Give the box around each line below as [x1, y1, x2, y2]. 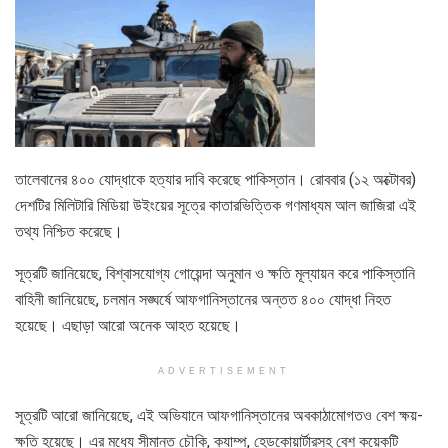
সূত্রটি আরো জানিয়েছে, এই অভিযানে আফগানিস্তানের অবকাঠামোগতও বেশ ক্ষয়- [15, 405, 423, 425]
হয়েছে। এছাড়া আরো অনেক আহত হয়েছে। [15, 315, 241, 335]
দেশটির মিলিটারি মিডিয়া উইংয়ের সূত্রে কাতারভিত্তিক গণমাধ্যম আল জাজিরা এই [15, 195, 416, 215]
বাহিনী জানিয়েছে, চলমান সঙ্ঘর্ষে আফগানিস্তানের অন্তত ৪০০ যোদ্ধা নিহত [15, 289, 391, 309]
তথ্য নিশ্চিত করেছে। [15, 221, 123, 241]
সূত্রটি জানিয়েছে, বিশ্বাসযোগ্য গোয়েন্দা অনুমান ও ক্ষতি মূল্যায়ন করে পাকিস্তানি [15, 263, 415, 283]
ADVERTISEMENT [158, 365, 290, 376]
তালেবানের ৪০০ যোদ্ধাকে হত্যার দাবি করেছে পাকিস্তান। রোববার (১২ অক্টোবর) [15, 169, 416, 189]
